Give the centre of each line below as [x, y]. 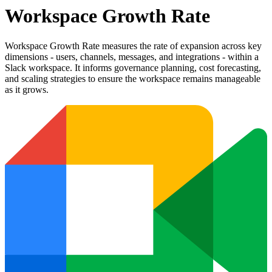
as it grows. [27, 89]
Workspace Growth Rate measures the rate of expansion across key [133, 46]
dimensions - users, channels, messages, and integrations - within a [132, 56]
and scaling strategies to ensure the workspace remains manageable [133, 78]
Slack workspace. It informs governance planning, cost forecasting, [133, 67]
